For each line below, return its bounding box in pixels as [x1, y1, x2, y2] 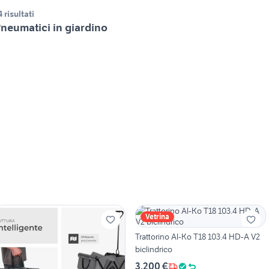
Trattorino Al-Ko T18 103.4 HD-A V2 [134, 231, 260, 243]
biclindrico [134, 244, 172, 255]
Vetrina [145, 212, 169, 222]
